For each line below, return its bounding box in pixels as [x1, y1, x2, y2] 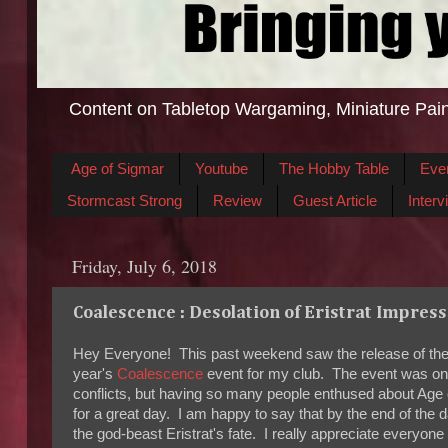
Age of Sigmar [70, 160, 164, 178]
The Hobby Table [278, 160, 389, 178]
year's [73, 366, 117, 383]
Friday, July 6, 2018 [72, 254, 217, 279]
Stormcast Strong [67, 192, 182, 210]
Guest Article [293, 192, 377, 210]
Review [213, 192, 262, 210]
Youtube [194, 160, 248, 178]
